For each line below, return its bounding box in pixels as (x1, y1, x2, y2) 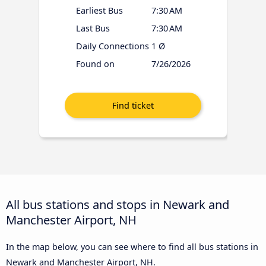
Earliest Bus (75, 4, 123, 16)
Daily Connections (75, 40, 149, 52)
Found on (75, 58, 115, 69)
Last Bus (75, 22, 110, 34)
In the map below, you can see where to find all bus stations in (6, 241, 258, 253)
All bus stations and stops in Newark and (6, 196, 229, 213)
